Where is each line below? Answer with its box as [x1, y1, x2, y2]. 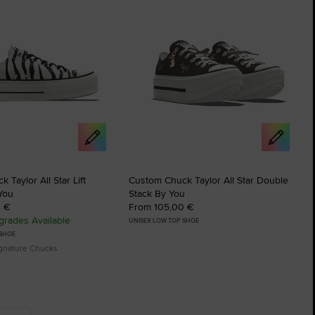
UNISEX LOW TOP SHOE [129, 215, 199, 226]
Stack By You [129, 186, 185, 200]
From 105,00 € [129, 199, 194, 214]
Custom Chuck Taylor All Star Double [129, 172, 288, 187]
